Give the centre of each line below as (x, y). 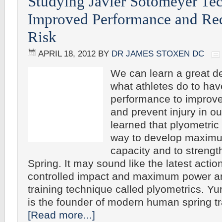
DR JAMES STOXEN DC (158, 54)
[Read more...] (61, 215)
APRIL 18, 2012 (67, 54)
